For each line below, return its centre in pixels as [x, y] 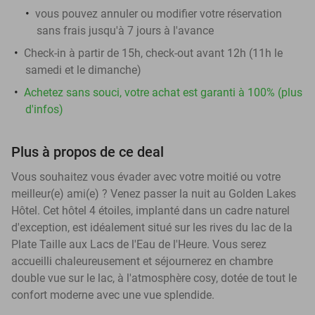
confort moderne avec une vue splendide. [113, 295]
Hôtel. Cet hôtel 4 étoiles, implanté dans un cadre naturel [150, 210]
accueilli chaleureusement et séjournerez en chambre [142, 261]
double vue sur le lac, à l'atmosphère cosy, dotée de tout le [154, 278]
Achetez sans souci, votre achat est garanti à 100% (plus [163, 92]
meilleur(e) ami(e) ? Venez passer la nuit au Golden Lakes [154, 193]
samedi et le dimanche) [83, 70]
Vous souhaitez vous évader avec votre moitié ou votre [146, 176]
